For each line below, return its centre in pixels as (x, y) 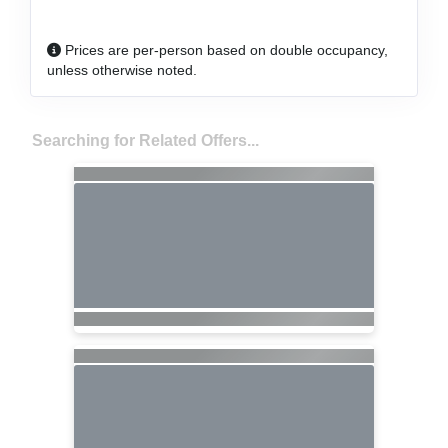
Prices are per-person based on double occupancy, (225, 49)
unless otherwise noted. (122, 69)
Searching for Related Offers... (145, 140)
